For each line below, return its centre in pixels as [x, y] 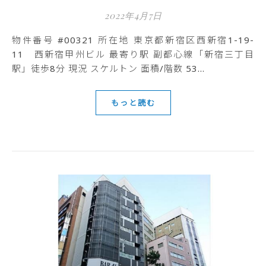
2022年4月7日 [133, 15]
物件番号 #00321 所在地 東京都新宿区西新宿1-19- [17, 40]
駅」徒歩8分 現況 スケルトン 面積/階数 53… [108, 68]
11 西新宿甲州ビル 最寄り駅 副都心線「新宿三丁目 [133, 54]
